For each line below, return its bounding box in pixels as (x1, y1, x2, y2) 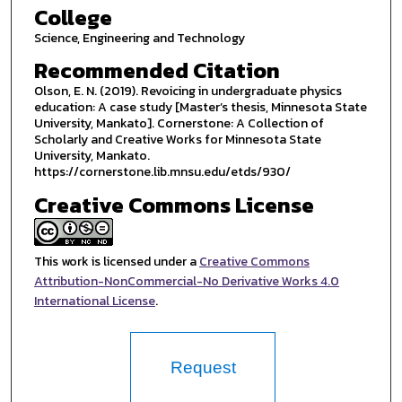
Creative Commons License (33, 189, 314, 222)
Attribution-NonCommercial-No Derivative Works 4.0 (33, 272, 339, 292)
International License (33, 292, 155, 311)
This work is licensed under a (33, 252, 199, 272)
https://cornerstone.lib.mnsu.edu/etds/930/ (33, 162, 291, 182)
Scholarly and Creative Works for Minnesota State (33, 130, 321, 150)
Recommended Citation (33, 55, 280, 87)
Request (170, 357, 236, 377)
